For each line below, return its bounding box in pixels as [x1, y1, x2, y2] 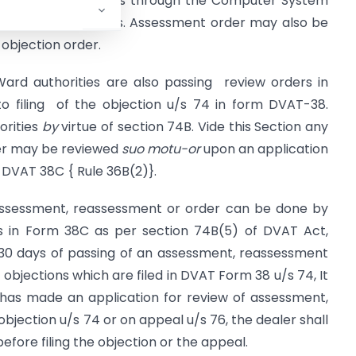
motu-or [147, 140, 203, 159]
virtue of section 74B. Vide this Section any [61, 118, 329, 137]
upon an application [203, 140, 328, 159]
